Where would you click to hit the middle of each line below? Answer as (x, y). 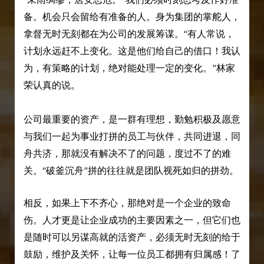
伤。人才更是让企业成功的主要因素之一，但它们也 (132, 220)
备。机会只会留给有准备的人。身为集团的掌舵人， (132, 17)
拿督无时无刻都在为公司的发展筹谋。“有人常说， (129, 34)
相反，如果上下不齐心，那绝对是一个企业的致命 (127, 203)
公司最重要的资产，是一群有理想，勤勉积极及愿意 (132, 120)
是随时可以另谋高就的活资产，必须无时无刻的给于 (132, 237)
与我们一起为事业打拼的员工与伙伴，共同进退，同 (132, 137)
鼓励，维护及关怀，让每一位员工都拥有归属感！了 (132, 254)
